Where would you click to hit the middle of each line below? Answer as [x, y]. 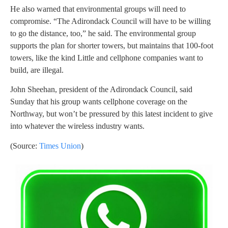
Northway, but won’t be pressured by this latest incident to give [111, 114]
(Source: [25, 146]
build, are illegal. [37, 70]
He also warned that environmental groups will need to [98, 9]
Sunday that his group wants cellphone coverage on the [99, 102]
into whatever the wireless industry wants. [77, 126]
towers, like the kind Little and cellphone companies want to [107, 58]
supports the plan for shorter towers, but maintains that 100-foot [112, 45]
